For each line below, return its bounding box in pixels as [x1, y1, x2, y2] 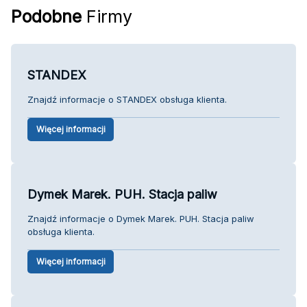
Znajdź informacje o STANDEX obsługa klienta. [27, 93, 227, 105]
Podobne [11, 5, 82, 27]
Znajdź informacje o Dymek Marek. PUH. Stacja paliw [27, 212, 254, 224]
